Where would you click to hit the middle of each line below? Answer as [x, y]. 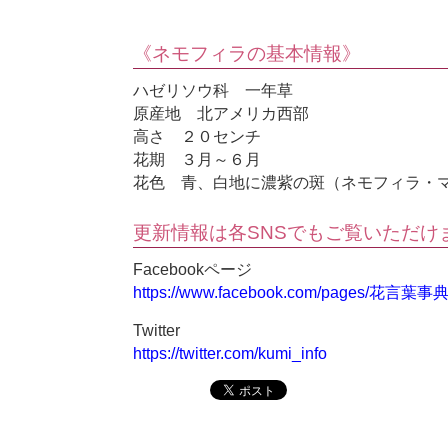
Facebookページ [192, 270]
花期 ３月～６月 [197, 160]
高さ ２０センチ [197, 137]
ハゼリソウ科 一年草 [213, 91]
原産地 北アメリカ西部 [221, 114]
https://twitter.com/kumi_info [230, 354]
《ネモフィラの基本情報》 [247, 54]
